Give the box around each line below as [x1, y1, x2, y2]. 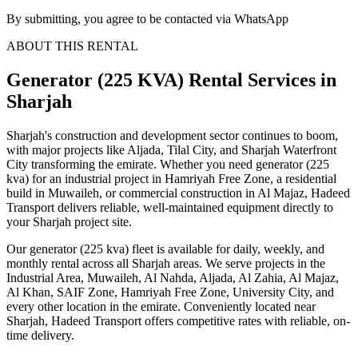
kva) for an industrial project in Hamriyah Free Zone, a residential [6, 172, 336, 186]
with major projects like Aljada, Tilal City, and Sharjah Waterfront [6, 143, 336, 157]
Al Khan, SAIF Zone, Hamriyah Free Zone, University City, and [6, 285, 334, 300]
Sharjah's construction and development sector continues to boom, [6, 129, 338, 143]
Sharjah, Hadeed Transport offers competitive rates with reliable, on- [6, 314, 350, 328]
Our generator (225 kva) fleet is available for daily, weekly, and [6, 242, 324, 257]
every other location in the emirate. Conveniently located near [6, 300, 316, 314]
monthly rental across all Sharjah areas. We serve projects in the [6, 257, 325, 271]
